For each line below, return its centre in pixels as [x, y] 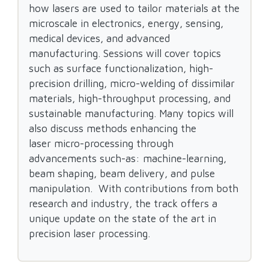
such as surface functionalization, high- [121, 68]
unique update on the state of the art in [123, 219]
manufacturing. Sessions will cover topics [125, 53]
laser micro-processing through [101, 144]
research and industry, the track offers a [123, 204]
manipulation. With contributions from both [134, 189]
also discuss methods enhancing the [113, 128]
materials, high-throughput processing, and [130, 98]
